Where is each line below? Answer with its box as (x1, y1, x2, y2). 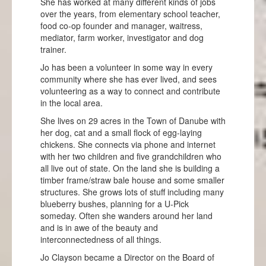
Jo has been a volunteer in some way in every (40, 61, 213, 73)
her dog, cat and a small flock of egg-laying (40, 126, 202, 138)
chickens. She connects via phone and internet (40, 138, 216, 150)
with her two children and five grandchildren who (40, 150, 221, 162)
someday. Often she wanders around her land (40, 209, 213, 221)
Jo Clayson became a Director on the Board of (40, 251, 214, 263)
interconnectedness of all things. (40, 233, 161, 245)
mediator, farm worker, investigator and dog (40, 31, 204, 43)
